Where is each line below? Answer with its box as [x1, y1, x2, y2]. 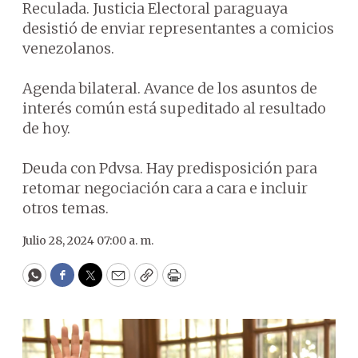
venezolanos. [22, 39, 114, 58]
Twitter [89, 272, 143, 292]
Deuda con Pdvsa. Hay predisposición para [22, 159, 317, 177]
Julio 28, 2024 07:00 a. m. [22, 233, 153, 248]
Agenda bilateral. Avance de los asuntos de [22, 79, 317, 97]
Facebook [61, 272, 129, 292]
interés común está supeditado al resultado [22, 99, 326, 117]
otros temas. [22, 199, 109, 217]
